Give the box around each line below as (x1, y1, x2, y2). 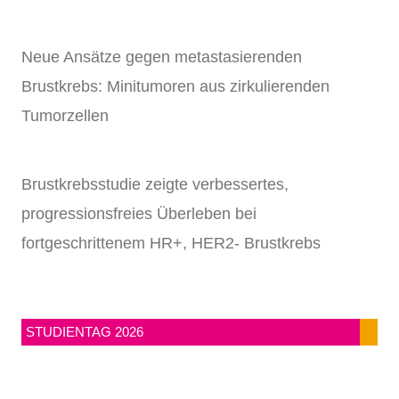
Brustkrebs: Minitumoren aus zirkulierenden (21, 77, 330, 96)
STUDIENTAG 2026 (26, 324, 143, 340)
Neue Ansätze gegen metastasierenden (21, 48, 302, 67)
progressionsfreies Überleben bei (21, 205, 256, 224)
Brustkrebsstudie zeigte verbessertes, (21, 175, 289, 194)
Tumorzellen (21, 107, 109, 126)
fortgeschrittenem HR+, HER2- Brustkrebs (21, 234, 321, 253)
